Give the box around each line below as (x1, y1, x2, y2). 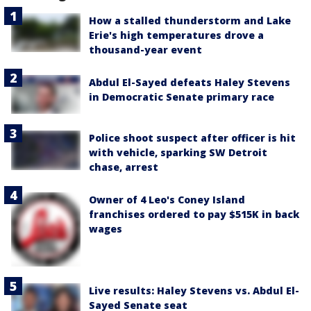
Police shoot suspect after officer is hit (89, 131, 296, 145)
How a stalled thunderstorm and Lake (89, 14, 291, 28)
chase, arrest (89, 160, 158, 174)
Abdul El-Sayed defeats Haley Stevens (89, 76, 290, 90)
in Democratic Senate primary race (89, 90, 274, 104)
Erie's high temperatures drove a (89, 28, 264, 42)
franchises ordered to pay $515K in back (89, 208, 299, 221)
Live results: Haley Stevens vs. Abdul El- (89, 284, 299, 298)
